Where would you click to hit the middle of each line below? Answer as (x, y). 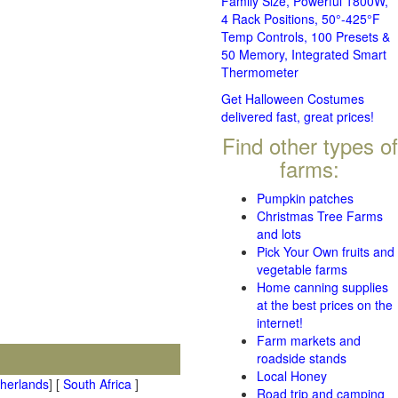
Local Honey (292, 376)
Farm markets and (309, 340)
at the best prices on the (325, 305)
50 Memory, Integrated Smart (304, 54)
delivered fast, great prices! (298, 116)
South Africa (97, 384)
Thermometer (260, 72)
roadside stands (302, 358)
